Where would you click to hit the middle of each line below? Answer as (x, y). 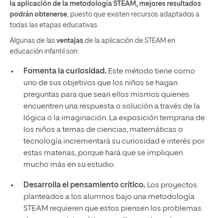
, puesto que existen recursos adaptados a (133, 14)
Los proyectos (172, 185)
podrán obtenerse (38, 14)
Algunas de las (33, 41)
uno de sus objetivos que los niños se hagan (100, 83)
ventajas (70, 41)
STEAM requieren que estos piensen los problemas (112, 209)
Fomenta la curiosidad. (65, 71)
